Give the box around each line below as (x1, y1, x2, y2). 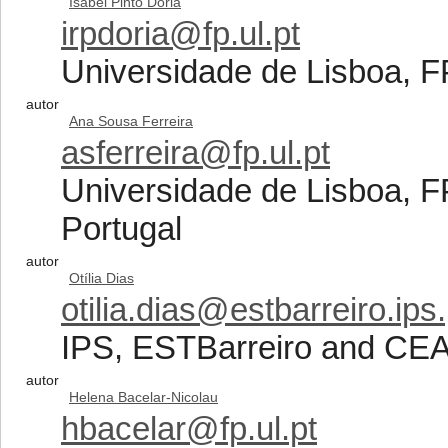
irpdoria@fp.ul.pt (61, 15, 300, 52)
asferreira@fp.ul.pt (61, 134, 330, 171)
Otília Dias (69, 270, 134, 286)
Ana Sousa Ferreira (69, 113, 193, 129)
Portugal (61, 210, 182, 247)
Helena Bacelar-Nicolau (69, 389, 218, 405)
